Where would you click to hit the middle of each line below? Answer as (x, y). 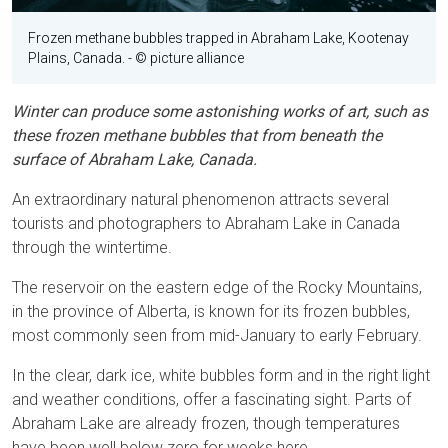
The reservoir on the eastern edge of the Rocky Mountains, (217, 288)
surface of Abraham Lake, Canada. (134, 160)
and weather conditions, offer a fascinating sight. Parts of (211, 400)
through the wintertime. (92, 248)
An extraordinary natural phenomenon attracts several (200, 200)
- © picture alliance (184, 58)
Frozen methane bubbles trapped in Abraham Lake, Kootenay (218, 38)
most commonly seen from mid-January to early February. (217, 336)
